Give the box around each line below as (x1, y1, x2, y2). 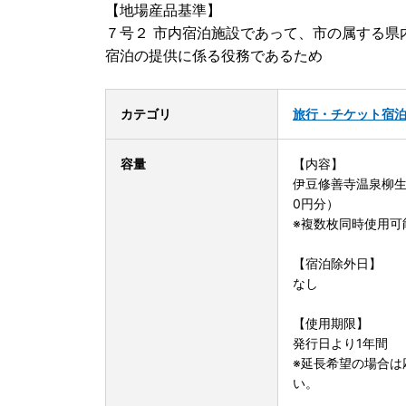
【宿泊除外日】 (293, 256, 382, 272)
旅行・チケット (293, 106, 382, 122)
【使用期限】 (293, 315, 369, 332)
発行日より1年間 (293, 335, 388, 352)
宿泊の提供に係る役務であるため (105, 46, 323, 65)
